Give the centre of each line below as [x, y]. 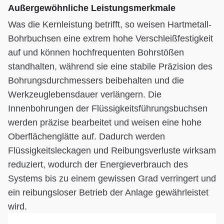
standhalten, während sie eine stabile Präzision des [110, 67]
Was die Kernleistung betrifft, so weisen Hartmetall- [110, 25]
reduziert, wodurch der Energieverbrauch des [98, 165]
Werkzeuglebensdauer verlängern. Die [85, 95]
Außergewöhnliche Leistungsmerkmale [92, 8]
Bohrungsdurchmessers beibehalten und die [96, 81]
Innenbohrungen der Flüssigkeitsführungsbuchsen [108, 109]
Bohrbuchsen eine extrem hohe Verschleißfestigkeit [110, 39]
